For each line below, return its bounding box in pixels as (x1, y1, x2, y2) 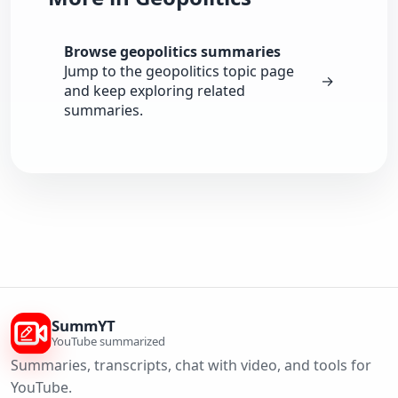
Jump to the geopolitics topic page (64, 61, 294, 82)
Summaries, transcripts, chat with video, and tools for (11, 354, 371, 375)
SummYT (52, 314, 116, 336)
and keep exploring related (64, 81, 245, 101)
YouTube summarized (52, 332, 166, 349)
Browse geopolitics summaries (64, 42, 281, 62)
